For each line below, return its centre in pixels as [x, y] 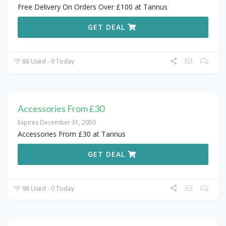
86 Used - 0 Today [48, 62]
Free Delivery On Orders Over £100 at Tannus [93, 7]
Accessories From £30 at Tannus [72, 134]
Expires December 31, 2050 [57, 123]
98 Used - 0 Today [48, 189]
